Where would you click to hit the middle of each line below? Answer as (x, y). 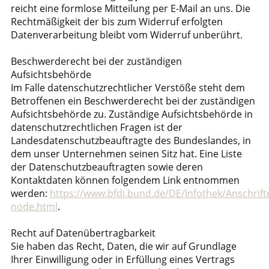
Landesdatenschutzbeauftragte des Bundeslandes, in (131, 141)
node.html (34, 207)
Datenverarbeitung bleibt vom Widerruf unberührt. (127, 35)
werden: (30, 193)
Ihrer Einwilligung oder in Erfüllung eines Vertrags (123, 259)
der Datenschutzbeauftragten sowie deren (107, 167)
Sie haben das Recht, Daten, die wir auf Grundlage (124, 246)
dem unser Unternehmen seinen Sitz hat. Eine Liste (126, 154)
